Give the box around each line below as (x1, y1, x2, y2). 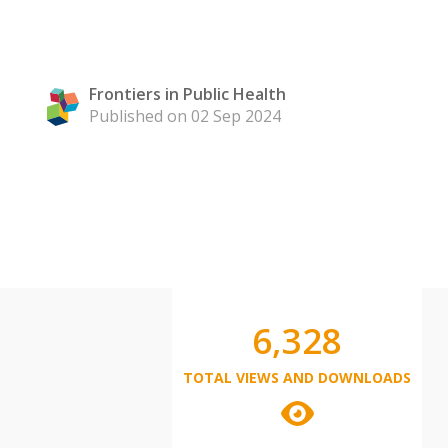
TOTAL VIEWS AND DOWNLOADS (183, 368, 411, 387)
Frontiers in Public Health (89, 83, 286, 105)
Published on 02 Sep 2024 (89, 105, 281, 127)
